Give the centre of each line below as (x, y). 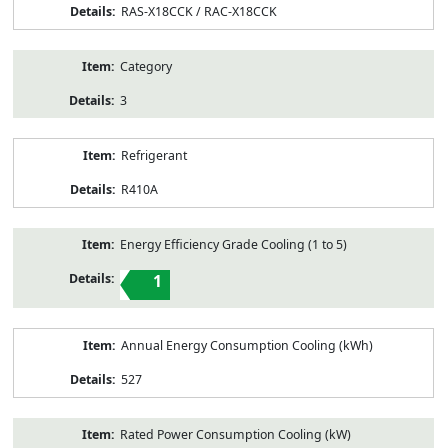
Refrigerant (153, 155)
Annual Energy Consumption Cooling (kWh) (246, 345)
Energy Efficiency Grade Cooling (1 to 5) (233, 244)
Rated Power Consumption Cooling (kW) (235, 434)
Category (145, 66)
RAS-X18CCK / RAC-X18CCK (198, 11)
